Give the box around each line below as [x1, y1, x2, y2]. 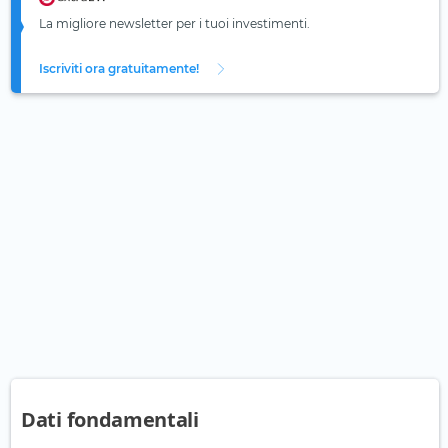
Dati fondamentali [21, 406, 199, 434]
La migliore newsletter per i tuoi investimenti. [39, 16, 310, 32]
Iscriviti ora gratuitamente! [39, 61, 199, 77]
